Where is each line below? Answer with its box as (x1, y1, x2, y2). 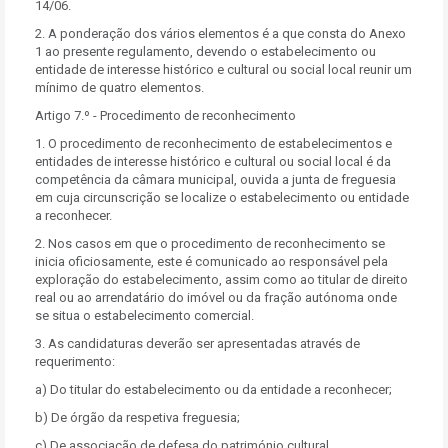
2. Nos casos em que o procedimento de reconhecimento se (35, 236, 385, 251)
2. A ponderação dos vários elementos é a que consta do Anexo (35, 26, 406, 41)
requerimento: (35, 354, 115, 369)
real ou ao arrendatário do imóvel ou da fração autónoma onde (35, 290, 397, 305)
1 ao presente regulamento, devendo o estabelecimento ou (35, 44, 376, 59)
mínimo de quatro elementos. (35, 80, 204, 95)
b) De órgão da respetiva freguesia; (35, 410, 240, 425)
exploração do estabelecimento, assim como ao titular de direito (35, 272, 408, 287)
